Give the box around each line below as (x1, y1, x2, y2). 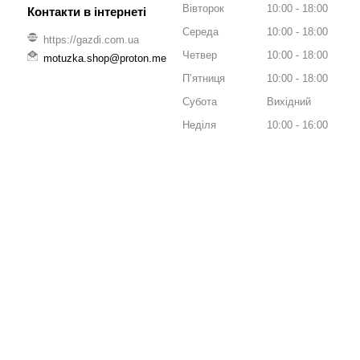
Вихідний (267, 95, 311, 108)
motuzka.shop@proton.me (43, 51, 166, 64)
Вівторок (182, 2, 224, 14)
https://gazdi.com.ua (43, 34, 139, 47)
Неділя (182, 118, 216, 131)
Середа (182, 25, 219, 38)
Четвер (182, 48, 217, 61)
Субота (182, 95, 217, 108)
